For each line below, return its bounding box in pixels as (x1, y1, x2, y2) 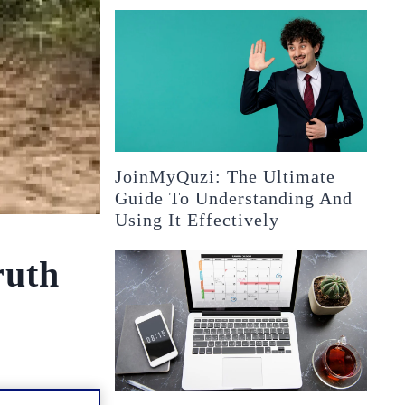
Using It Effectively (115, 209, 280, 230)
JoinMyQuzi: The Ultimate (115, 165, 336, 186)
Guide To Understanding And (115, 187, 353, 208)
